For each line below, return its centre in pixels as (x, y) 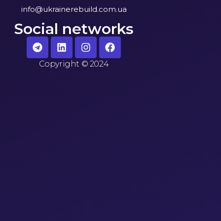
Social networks (74, 29)
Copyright (60, 64)
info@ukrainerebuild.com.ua (74, 9)
